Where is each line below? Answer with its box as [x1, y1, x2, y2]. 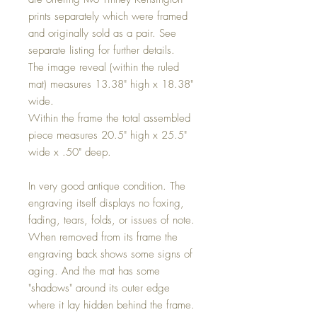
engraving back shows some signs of [28, 246, 192, 261]
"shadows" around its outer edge [28, 280, 170, 295]
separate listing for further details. [28, 42, 178, 57]
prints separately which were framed [28, 8, 188, 23]
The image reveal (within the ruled [28, 59, 179, 74]
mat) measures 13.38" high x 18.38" [28, 76, 193, 91]
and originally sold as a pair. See [28, 25, 176, 40]
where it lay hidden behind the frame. [28, 297, 195, 312]
